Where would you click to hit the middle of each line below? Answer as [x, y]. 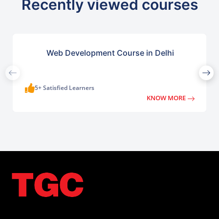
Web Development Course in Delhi [110, 53]
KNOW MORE [167, 98]
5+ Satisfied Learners [65, 88]
